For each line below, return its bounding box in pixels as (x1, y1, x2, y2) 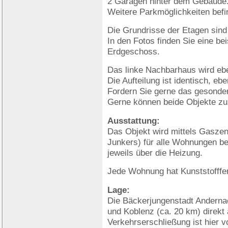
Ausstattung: (107, 116, 160, 126)
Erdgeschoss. (107, 46, 160, 56)
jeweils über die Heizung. (107, 148, 203, 158)
